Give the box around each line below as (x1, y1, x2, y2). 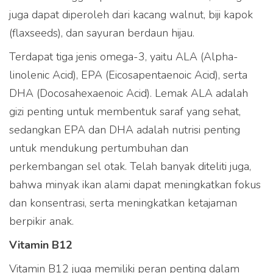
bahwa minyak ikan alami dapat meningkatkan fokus (9, 177, 261, 193)
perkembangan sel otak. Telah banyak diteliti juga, (9, 159, 251, 174)
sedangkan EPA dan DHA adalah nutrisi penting (9, 122, 240, 138)
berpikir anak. (9, 214, 74, 229)
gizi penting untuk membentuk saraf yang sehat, (9, 104, 241, 119)
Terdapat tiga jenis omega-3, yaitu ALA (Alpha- (9, 49, 238, 65)
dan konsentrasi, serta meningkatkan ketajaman (9, 196, 237, 211)
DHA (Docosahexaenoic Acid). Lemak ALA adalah (9, 86, 248, 101)
